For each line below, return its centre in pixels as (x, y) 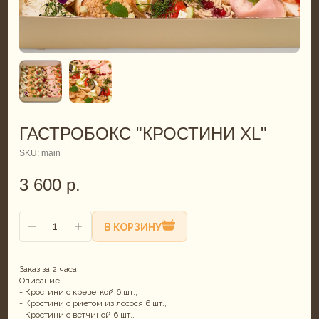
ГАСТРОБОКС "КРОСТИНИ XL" (143, 133)
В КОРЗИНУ (132, 227)
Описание (39, 280)
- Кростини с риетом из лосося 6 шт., (93, 303)
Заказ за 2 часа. (49, 269)
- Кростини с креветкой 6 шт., (78, 292)
